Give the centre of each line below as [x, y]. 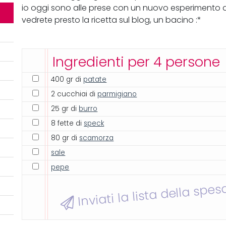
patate [95, 80]
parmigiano [117, 94]
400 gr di [67, 80]
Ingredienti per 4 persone [136, 62]
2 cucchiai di [74, 94]
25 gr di [65, 109]
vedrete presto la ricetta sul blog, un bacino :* [112, 20]
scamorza [97, 138]
